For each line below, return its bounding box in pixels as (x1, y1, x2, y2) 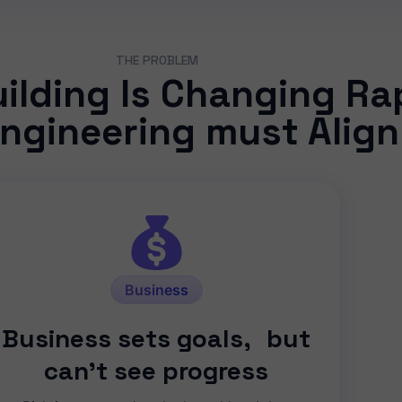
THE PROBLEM (115, 51, 198, 68)
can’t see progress (44, 354, 269, 387)
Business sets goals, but (2, 321, 311, 354)
